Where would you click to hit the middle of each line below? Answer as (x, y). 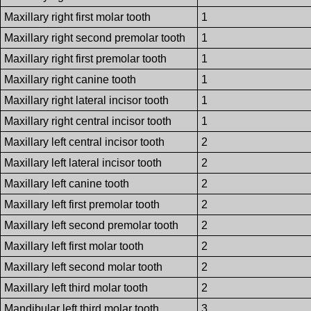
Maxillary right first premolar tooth (86, 59)
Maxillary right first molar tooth (78, 17)
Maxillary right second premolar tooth (95, 38)
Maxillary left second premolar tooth (92, 226)
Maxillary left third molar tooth (76, 288)
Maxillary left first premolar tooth (82, 205)
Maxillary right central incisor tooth (88, 121)
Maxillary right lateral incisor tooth (87, 101)
